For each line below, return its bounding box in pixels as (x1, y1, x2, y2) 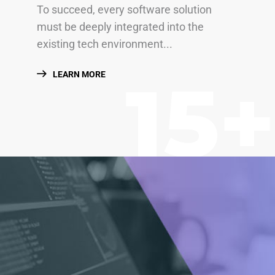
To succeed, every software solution (37, 3, 212, 17)
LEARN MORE (51, 69, 106, 80)
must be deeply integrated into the (37, 20, 204, 34)
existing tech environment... (37, 37, 172, 51)
